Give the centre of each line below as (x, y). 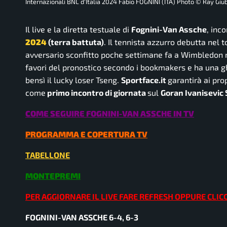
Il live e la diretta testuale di (78, 29)
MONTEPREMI (53, 175)
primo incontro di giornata (97, 92)
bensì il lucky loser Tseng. (73, 80)
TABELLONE (48, 155)
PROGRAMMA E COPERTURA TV (86, 134)
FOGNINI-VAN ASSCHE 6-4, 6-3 (82, 217)
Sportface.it (144, 80)
